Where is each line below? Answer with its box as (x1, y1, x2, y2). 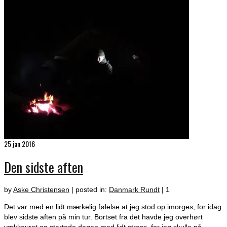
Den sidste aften (4, 157, 83, 177)
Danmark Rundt (109, 185, 160, 194)
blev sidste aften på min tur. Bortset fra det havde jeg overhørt (4, 213, 203, 221)
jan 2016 (11, 138, 35, 149)
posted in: (75, 185, 109, 194)
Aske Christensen (13, 185, 69, 194)
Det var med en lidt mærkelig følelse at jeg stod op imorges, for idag (4, 203, 221, 211)
